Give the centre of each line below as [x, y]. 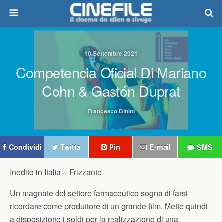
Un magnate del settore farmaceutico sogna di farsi [99, 193]
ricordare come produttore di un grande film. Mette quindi [109, 206]
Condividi [25, 147]
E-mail [160, 147]
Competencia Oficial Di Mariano [111, 72]
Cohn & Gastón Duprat [111, 90]
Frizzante [85, 172]
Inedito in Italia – [40, 172]
